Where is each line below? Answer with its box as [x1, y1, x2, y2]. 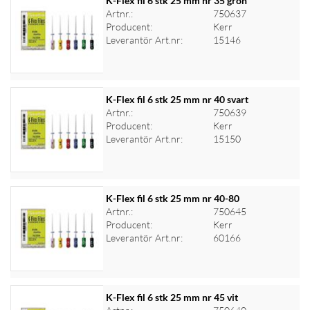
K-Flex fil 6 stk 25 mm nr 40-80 [105, 192, 239, 204]
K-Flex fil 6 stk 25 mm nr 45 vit [105, 291, 238, 303]
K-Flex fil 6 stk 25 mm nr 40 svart [105, 93, 248, 105]
